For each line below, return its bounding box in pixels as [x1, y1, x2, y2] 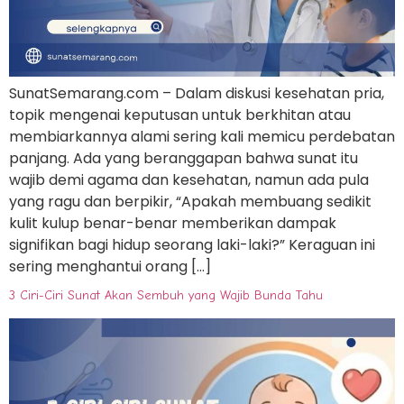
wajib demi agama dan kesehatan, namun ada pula [9, 169, 369, 190]
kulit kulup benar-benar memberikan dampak [9, 212, 336, 234]
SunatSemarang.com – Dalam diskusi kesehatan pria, [9, 82, 384, 104]
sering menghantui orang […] [9, 255, 211, 277]
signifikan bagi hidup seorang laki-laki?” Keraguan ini [9, 234, 375, 255]
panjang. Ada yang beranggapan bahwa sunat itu [9, 147, 358, 169]
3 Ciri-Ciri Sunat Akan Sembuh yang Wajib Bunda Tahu [9, 287, 323, 303]
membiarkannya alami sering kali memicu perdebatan [9, 125, 395, 147]
